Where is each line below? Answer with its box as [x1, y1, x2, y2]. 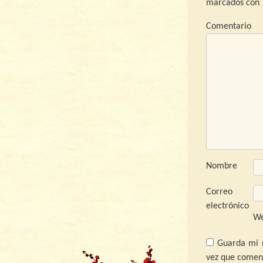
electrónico [206, 201, 249, 211]
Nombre [206, 161, 237, 171]
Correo [206, 187, 232, 197]
